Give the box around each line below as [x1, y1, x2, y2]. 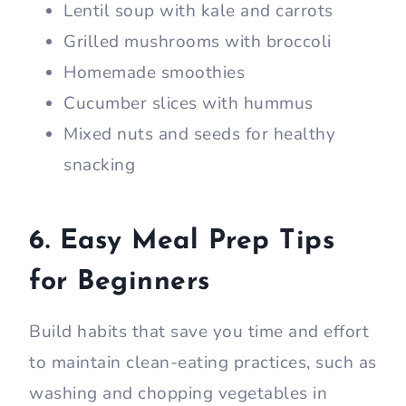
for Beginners [29, 268, 210, 297]
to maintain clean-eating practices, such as [29, 351, 377, 375]
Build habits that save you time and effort [29, 320, 369, 344]
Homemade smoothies [63, 61, 250, 85]
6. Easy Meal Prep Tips [29, 227, 334, 256]
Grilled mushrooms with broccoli [63, 30, 332, 54]
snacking [63, 153, 135, 178]
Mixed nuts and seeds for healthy [63, 122, 335, 147]
